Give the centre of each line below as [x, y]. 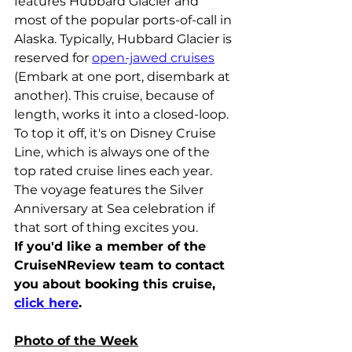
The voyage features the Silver [110, 190]
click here [46, 303]
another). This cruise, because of [115, 95]
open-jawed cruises [153, 58]
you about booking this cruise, [117, 284]
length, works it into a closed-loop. [123, 114]
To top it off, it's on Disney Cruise [117, 133]
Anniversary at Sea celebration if [116, 209]
